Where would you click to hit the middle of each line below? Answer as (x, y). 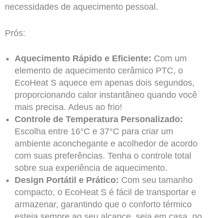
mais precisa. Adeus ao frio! (68, 107)
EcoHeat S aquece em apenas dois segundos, (104, 83)
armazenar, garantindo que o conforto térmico (103, 205)
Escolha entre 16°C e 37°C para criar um (94, 132)
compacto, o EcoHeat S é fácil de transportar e (105, 192)
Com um (169, 59)
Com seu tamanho (155, 180)
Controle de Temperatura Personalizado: (99, 119)
